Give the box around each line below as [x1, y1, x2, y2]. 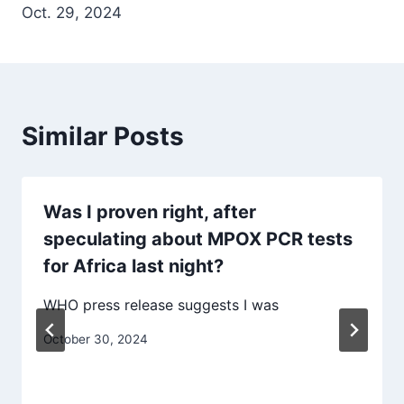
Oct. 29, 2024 [22, 3, 122, 22]
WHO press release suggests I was [43, 295, 279, 314]
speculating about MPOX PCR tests [43, 227, 353, 250]
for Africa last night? [43, 254, 224, 277]
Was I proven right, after [43, 200, 256, 223]
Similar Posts [22, 120, 184, 151]
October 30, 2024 [43, 331, 148, 346]
